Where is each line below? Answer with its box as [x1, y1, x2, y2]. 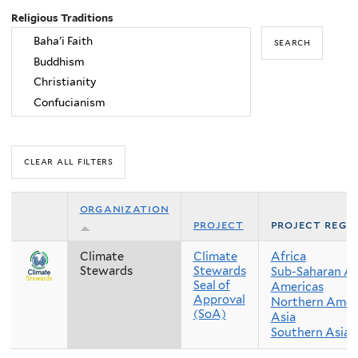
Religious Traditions [11, 11, 113, 24]
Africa [270, 249, 306, 264]
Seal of [193, 277, 230, 292]
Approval [193, 292, 245, 307]
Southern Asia [270, 324, 350, 340]
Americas [270, 279, 324, 294]
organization [79, 201, 169, 216]
